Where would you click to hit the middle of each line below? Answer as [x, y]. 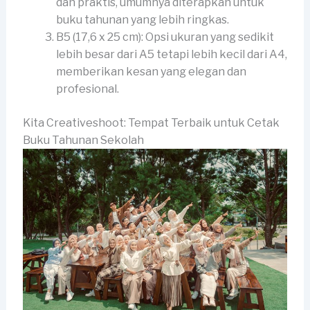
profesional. [87, 89]
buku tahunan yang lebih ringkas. [142, 20]
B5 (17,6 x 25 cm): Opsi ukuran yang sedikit [165, 37]
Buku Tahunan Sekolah [83, 140]
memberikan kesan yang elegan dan [151, 72]
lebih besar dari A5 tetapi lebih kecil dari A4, [171, 55]
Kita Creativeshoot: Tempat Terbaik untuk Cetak [151, 123]
